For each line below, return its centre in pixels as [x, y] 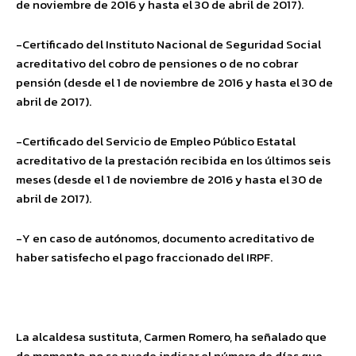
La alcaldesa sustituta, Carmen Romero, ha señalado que [171, 336]
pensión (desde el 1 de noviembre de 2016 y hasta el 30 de [174, 82]
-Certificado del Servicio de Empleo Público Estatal [156, 141]
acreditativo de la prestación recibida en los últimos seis [173, 160]
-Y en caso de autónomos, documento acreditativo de [165, 238]
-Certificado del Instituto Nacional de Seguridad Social [168, 44]
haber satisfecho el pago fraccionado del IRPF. [144, 257]
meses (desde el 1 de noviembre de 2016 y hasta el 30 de [169, 179]
